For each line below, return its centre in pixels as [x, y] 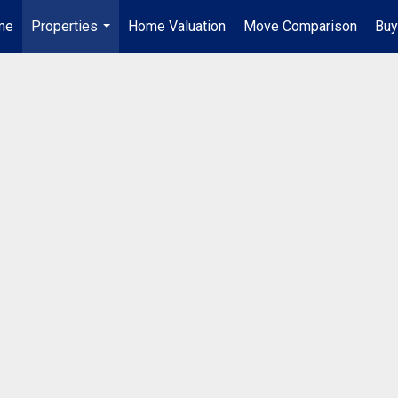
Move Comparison [300, 26]
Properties [64, 26]
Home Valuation [177, 26]
